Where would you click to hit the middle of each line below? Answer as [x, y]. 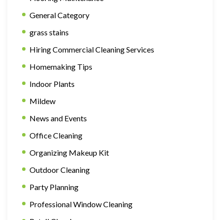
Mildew [42, 101]
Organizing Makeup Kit [69, 152]
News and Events [58, 118]
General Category [59, 15]
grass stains [49, 32]
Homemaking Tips [61, 67]
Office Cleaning [56, 135]
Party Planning [54, 187]
